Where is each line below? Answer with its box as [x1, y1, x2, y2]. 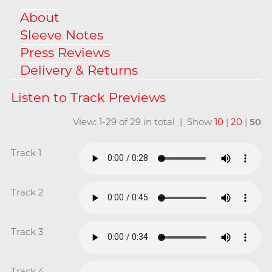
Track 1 [10, 146, 41, 158]
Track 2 [10, 186, 44, 198]
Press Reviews [19, 44, 110, 60]
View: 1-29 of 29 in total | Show [73, 115, 215, 127]
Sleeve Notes [19, 27, 103, 42]
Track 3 [10, 225, 43, 237]
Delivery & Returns [19, 62, 138, 78]
